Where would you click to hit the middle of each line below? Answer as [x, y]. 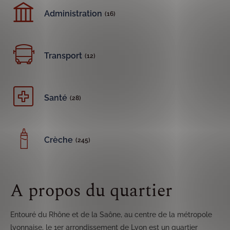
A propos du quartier [91, 191]
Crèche [59, 140]
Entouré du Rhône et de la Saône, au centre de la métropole [111, 215]
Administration [73, 14]
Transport [63, 56]
